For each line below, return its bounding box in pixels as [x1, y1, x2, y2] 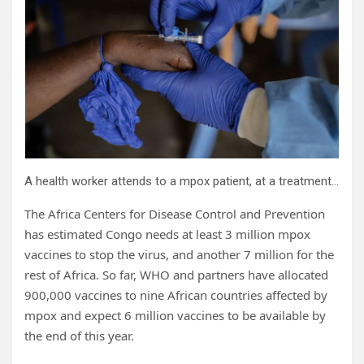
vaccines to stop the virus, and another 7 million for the [24, 246, 334, 263]
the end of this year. [24, 327, 134, 344]
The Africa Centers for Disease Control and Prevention [24, 206, 325, 223]
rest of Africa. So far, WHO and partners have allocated [24, 266, 328, 284]
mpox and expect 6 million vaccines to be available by [24, 307, 326, 324]
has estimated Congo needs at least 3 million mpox [24, 226, 310, 243]
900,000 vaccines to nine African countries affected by [24, 287, 327, 304]
